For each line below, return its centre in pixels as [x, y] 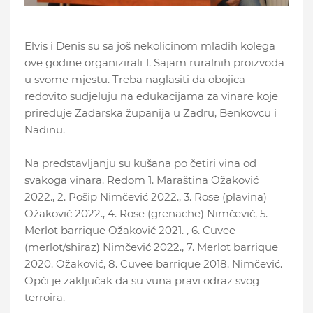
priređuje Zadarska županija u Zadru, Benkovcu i [151, 112]
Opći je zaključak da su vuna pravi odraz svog [142, 280]
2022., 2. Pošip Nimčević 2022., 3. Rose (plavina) [146, 196]
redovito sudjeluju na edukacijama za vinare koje [151, 96]
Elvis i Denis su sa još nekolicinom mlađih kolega [150, 45]
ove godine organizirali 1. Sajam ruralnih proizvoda [154, 62]
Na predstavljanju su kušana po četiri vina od [140, 163]
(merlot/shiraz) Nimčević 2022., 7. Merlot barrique [151, 247]
